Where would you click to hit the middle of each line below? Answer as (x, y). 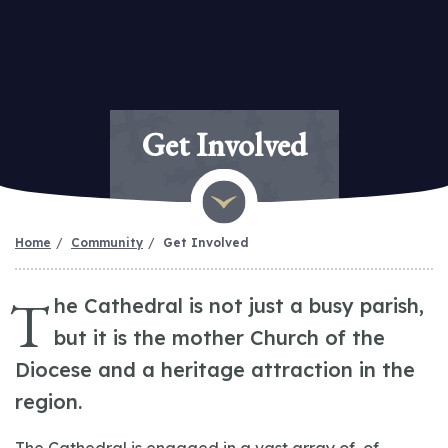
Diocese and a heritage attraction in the (215, 369)
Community (107, 242)
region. (48, 401)
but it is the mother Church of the (220, 337)
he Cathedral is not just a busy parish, (239, 305)
